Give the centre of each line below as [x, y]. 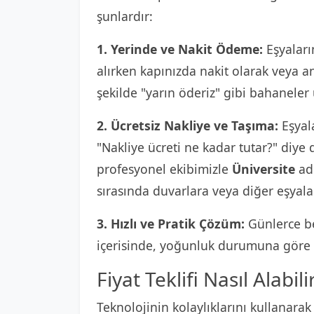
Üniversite [264, 169]
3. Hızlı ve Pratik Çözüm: [171, 224]
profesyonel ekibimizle [164, 169]
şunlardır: [125, 16]
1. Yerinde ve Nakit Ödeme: [180, 49]
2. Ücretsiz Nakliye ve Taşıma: [187, 125]
